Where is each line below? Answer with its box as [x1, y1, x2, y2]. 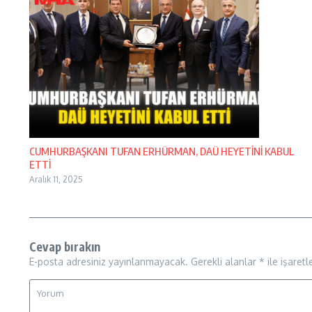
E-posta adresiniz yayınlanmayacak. [29, 256, 188, 268]
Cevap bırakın [29, 239, 101, 255]
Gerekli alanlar [191, 256, 259, 268]
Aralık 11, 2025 [29, 174, 83, 185]
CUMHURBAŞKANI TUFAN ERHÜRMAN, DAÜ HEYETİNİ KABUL [29, 145, 294, 158]
